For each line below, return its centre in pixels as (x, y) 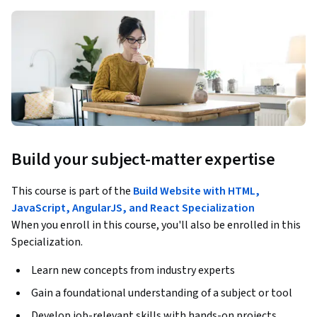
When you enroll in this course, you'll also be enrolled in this (156, 225)
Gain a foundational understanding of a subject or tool (162, 293)
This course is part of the (72, 191)
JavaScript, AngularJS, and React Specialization (133, 208)
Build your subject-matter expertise (143, 160)
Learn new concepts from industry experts (133, 271)
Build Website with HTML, (196, 191)
